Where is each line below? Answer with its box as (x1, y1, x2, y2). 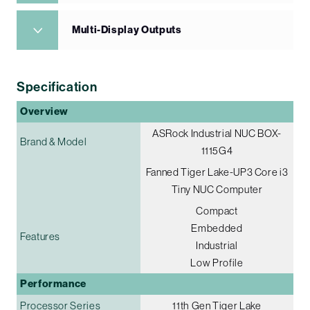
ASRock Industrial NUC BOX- (152, 127, 282, 139)
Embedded (191, 221, 243, 234)
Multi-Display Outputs (72, 23, 182, 36)
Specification (17, 79, 98, 95)
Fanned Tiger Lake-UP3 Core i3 (145, 165, 289, 178)
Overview (20, 104, 69, 118)
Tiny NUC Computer (171, 183, 263, 195)
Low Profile (190, 256, 244, 268)
